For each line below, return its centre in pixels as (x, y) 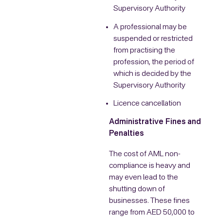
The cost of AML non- (145, 154)
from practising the (144, 50)
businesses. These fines (149, 201)
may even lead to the (144, 177)
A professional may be (150, 27)
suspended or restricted (153, 39)
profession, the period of (154, 62)
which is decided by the (152, 74)
